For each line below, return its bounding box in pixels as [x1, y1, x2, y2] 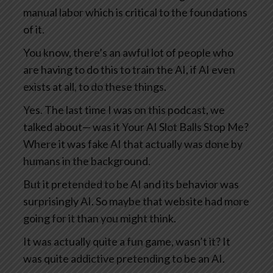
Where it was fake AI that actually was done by [23, 137, 243, 151]
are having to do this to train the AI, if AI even [23, 63, 235, 77]
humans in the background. [23, 154, 151, 168]
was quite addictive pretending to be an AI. [23, 252, 225, 266]
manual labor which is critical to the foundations [23, 5, 247, 19]
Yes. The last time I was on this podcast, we [23, 103, 225, 117]
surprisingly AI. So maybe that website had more [23, 194, 249, 208]
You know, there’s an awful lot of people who [23, 46, 233, 60]
